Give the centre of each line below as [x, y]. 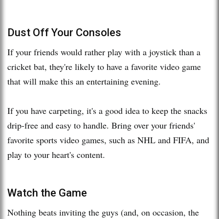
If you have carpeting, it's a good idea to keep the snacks [107, 110]
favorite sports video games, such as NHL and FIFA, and [108, 140]
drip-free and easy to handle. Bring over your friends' [101, 125]
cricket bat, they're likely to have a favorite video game [104, 66]
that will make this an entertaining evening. [86, 81]
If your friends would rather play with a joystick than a [104, 52]
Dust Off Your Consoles [64, 32]
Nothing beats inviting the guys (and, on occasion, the [103, 212]
